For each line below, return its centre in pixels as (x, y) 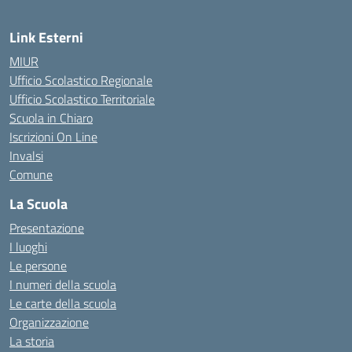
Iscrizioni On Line (53, 137)
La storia (32, 341)
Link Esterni (46, 37)
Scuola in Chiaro (51, 118)
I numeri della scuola (63, 284)
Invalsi (26, 156)
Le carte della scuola (63, 303)
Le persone (38, 266)
